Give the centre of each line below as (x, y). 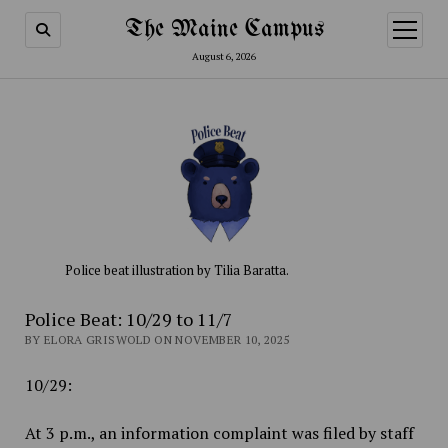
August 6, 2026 (224, 56)
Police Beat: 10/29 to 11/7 (128, 319)
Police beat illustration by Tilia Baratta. (176, 270)
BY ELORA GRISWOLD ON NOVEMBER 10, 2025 (157, 340)
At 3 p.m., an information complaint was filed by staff (219, 433)
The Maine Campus (224, 29)
